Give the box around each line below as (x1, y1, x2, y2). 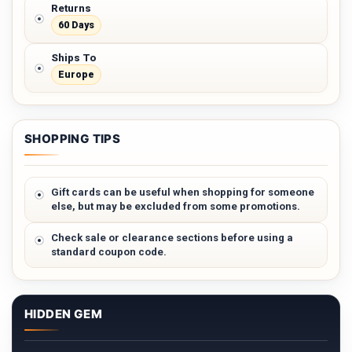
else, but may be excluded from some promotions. (51, 200, 300, 213)
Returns (51, 2, 91, 15)
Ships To (51, 52, 97, 64)
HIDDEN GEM (24, 306, 102, 322)
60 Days (58, 19, 94, 31)
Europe (58, 68, 94, 81)
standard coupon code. (51, 246, 167, 258)
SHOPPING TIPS (24, 131, 121, 147)
